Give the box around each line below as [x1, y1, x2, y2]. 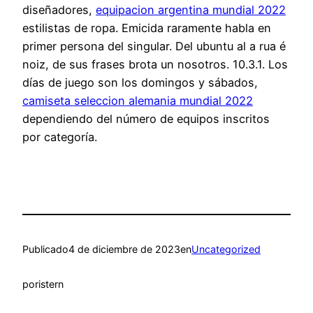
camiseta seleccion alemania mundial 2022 [22, 94, 253, 108]
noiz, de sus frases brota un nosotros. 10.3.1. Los [22, 57, 288, 72]
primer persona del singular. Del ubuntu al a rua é [22, 39, 286, 54]
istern [38, 278, 64, 291]
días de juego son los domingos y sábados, [22, 75, 258, 90]
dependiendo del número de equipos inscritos [22, 112, 270, 126]
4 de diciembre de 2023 [68, 242, 180, 255]
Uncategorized [191, 242, 261, 255]
